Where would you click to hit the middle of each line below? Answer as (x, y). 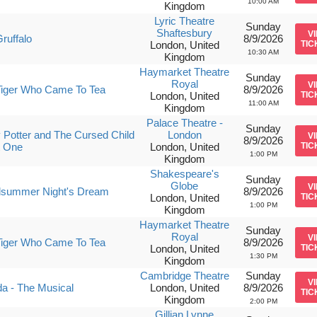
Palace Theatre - (184, 123)
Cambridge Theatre (184, 276)
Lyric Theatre (185, 21)
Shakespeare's (184, 174)
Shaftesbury (185, 33)
